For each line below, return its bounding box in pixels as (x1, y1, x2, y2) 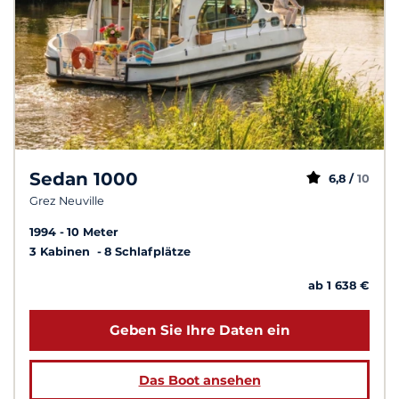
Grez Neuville (29, 193, 104, 208)
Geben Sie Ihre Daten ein (109, 322, 290, 339)
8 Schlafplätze (104, 244, 191, 258)
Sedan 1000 (29, 167, 138, 190)
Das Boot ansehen (138, 372, 261, 389)
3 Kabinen (29, 244, 94, 258)
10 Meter (67, 224, 118, 239)
